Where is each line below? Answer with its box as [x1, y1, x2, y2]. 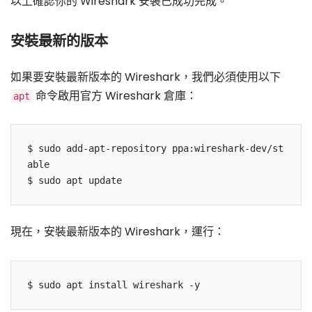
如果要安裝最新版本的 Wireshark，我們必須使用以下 [10, 69, 281, 86]
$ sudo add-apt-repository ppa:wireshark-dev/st [27, 143, 284, 155]
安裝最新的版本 [10, 31, 108, 52]
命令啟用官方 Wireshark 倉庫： [33, 88, 197, 104]
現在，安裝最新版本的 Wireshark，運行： [10, 224, 225, 240]
